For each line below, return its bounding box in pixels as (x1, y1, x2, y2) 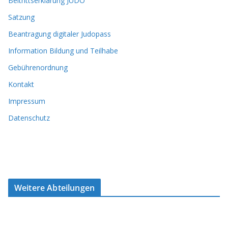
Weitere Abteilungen (14, 182, 95, 193)
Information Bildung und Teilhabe (8, 45, 118, 55)
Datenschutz (8, 112, 50, 123)
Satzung (8, 12, 35, 22)
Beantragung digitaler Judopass (8, 28, 111, 39)
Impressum (8, 96, 45, 106)
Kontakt (8, 79, 34, 89)
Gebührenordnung (8, 62, 68, 72)
